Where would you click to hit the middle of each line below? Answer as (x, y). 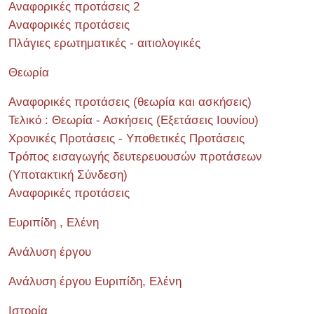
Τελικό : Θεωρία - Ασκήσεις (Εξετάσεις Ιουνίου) (134, 120)
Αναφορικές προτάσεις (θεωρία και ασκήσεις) (130, 102)
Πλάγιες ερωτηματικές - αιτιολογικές (104, 43)
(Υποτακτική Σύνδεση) (68, 175)
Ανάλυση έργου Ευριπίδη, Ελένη (95, 281)
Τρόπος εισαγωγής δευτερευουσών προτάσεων (135, 157)
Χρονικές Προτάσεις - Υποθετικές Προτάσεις (127, 138)
